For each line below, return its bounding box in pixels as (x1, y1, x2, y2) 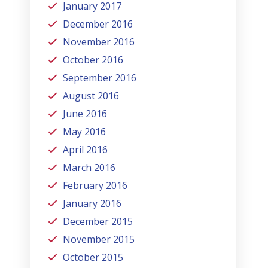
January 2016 (63, 196, 122, 210)
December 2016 (63, 17, 133, 31)
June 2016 (63, 106, 108, 120)
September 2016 (63, 71, 137, 84)
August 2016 (63, 89, 120, 102)
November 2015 (63, 232, 135, 246)
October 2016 (63, 53, 124, 66)
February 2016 (63, 178, 128, 192)
